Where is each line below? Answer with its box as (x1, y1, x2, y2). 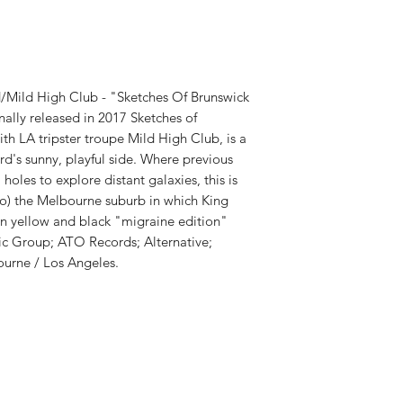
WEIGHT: (282, 48, 333, 64)
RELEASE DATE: (282, 10, 376, 26)
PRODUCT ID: (282, 29, 365, 45)
